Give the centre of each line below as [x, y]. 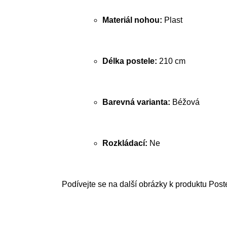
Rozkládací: [125, 143]
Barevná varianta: [136, 102]
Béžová [185, 102]
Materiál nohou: [132, 20]
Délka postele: [130, 61]
